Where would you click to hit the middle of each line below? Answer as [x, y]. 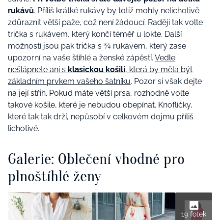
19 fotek [194, 214]
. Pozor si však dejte [166, 82]
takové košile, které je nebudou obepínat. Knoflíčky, [100, 105]
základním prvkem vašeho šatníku [69, 82]
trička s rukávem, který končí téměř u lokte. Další [95, 34]
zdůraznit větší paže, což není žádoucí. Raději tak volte [105, 23]
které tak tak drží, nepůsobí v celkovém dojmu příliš [101, 117]
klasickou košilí [96, 70]
